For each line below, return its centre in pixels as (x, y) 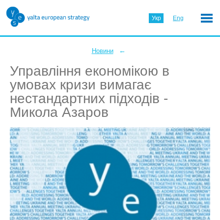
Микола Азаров (59, 112)
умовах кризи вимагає (81, 85)
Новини (102, 51)
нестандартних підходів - (89, 98)
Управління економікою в (90, 71)
